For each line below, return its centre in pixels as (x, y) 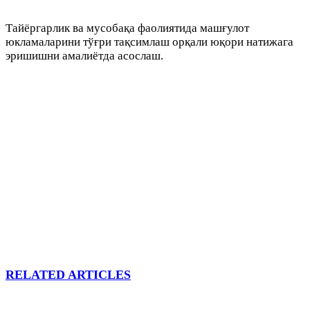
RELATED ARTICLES (68, 275)
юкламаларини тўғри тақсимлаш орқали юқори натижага (149, 42)
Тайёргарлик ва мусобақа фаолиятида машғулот (127, 28)
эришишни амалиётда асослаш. (84, 56)
